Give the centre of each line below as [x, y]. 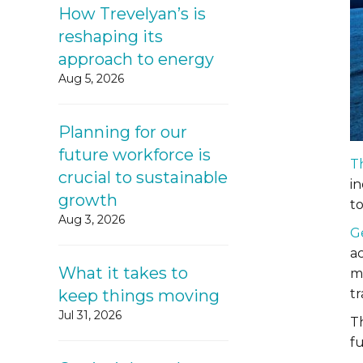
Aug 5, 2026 [91, 79]
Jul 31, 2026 [90, 315]
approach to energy [136, 59]
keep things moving [139, 296]
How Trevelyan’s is [132, 14]
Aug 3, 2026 [92, 220]
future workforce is [135, 155]
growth [88, 200]
